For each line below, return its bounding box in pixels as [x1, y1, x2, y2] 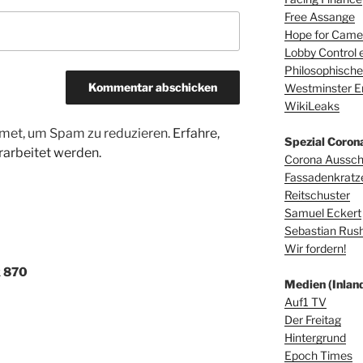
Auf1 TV [284, 295, 327, 310]
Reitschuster [284, 188, 350, 203]
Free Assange [284, 10, 355, 24]
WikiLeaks [284, 99, 340, 113]
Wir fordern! [284, 241, 346, 256]
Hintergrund [284, 331, 346, 345]
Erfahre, [173, 125, 220, 141]
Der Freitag [284, 313, 341, 327]
